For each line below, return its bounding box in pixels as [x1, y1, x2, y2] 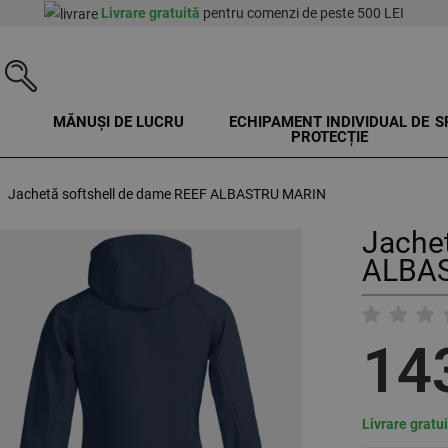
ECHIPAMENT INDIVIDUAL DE [229, 113, 430, 132]
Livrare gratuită [101, 5, 200, 21]
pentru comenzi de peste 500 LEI [200, 5, 404, 21]
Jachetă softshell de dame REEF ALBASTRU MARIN [8, 186, 326, 203]
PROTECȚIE [290, 128, 368, 147]
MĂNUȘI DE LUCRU [53, 113, 185, 132]
